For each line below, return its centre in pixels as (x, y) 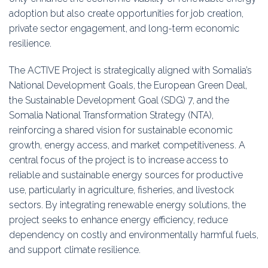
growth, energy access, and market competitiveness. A (127, 145)
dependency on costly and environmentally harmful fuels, (134, 235)
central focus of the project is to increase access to (119, 160)
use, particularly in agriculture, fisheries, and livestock (121, 190)
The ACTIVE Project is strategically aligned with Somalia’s (130, 71)
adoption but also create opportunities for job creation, (126, 14)
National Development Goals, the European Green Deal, (128, 86)
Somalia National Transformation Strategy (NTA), (111, 115)
